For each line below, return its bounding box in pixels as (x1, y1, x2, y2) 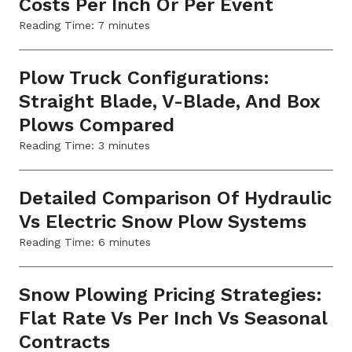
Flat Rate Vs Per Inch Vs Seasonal (19, 306, 327, 329)
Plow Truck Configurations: (19, 66, 269, 89)
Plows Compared (19, 113, 174, 136)
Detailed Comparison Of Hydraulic (19, 186, 332, 209)
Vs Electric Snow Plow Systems (19, 210, 306, 233)
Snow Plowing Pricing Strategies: (19, 283, 322, 306)
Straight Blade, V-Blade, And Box (19, 90, 321, 112)
